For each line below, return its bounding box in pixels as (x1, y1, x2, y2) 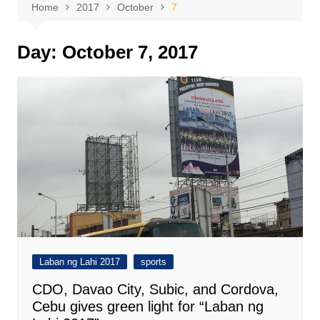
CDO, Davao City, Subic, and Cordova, (31, 281, 279, 298)
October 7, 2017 (61, 41, 198, 63)
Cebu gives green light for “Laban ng (31, 299, 264, 315)
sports (140, 256, 166, 268)
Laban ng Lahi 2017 (39, 256, 120, 268)
